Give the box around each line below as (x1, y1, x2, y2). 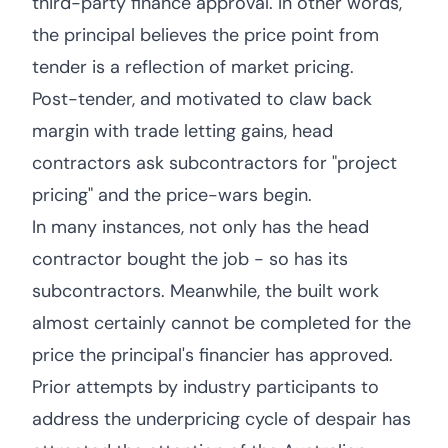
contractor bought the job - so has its (32, 247, 348, 271)
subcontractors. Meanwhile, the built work (32, 279, 379, 303)
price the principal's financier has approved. (32, 343, 393, 367)
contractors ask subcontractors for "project (32, 151, 397, 175)
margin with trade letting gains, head (32, 119, 333, 143)
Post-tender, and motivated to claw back (32, 87, 372, 111)
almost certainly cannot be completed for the (32, 311, 411, 335)
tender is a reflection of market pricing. (32, 55, 354, 79)
